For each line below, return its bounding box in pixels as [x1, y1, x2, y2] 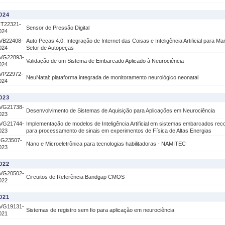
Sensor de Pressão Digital [26, 25, 89, 31]
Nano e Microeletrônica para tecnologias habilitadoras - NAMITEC [26, 141, 186, 147]
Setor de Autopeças [26, 45, 74, 51]
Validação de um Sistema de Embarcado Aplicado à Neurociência [26, 58, 184, 64]
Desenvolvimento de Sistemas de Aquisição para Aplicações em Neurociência [26, 107, 215, 114]
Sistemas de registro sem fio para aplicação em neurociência [26, 207, 174, 213]
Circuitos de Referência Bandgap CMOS [26, 174, 125, 180]
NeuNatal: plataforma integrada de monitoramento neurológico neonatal [26, 74, 198, 80]
